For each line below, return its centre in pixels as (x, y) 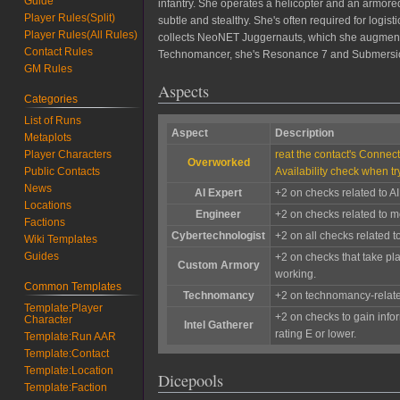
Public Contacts (62, 172)
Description (304, 133)
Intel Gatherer (218, 325)
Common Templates (73, 287)
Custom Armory (218, 265)
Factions (45, 223)
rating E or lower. (315, 333)
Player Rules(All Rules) (81, 35)
